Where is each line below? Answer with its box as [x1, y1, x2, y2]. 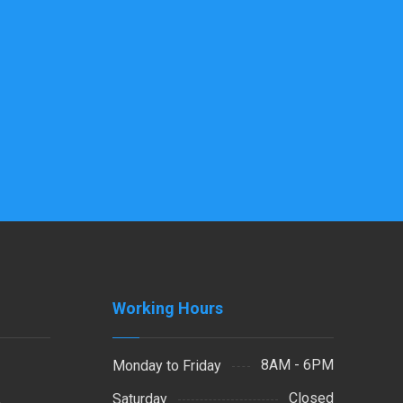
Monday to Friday [112, 356, 221, 374]
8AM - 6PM [260, 356, 334, 373]
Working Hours [112, 299, 223, 318]
